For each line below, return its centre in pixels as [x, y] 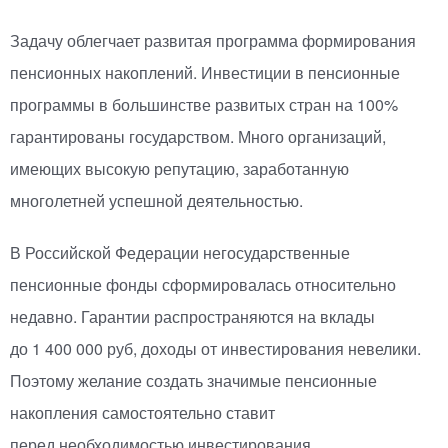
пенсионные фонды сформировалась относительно [203, 285]
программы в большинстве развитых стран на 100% [204, 105]
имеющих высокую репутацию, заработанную [179, 169]
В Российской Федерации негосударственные [180, 253]
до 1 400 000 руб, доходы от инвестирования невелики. [215, 349]
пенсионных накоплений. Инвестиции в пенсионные [205, 73]
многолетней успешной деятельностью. [156, 201]
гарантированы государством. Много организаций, [198, 137]
